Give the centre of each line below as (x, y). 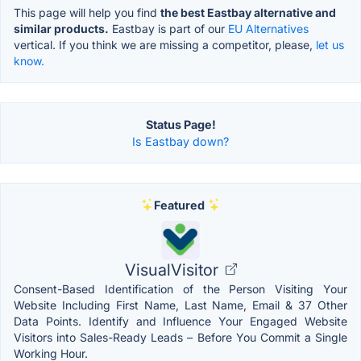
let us (330, 44)
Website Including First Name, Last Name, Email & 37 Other (180, 305)
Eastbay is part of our (168, 28)
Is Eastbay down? (180, 141)
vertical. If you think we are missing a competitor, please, (165, 44)
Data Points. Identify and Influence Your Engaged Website (180, 321)
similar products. (61, 28)
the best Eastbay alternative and (248, 12)
